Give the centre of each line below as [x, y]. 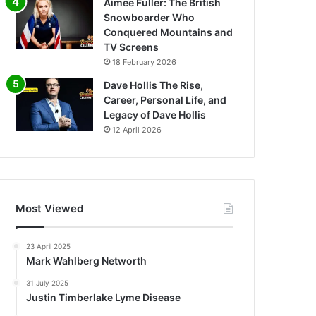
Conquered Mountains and [169, 32]
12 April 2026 [137, 130]
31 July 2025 [48, 283]
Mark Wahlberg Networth [87, 261]
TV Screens [132, 47]
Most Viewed [50, 209]
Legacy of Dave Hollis [155, 115]
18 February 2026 [145, 62]
